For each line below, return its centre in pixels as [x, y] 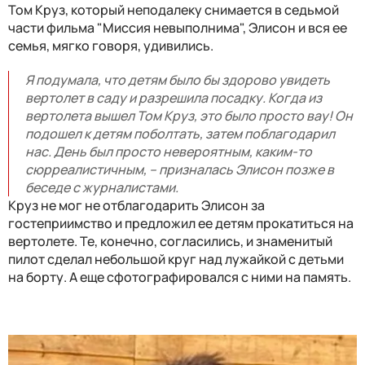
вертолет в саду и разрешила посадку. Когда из [174, 98]
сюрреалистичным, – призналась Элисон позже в [180, 170]
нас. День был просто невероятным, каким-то [169, 152]
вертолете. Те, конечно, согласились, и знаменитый [170, 242]
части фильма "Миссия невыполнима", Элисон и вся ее [178, 28]
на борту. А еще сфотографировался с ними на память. [180, 277]
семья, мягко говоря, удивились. [111, 46]
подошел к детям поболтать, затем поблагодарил [180, 134]
